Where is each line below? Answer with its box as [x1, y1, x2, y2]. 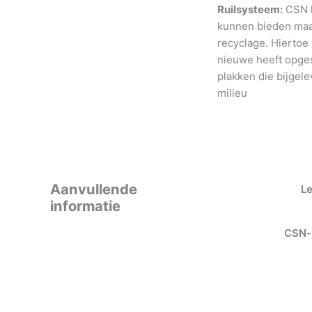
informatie [50, 197, 120, 214]
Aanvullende [50, 180, 137, 198]
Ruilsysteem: [217, 2, 283, 16]
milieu [217, 86, 247, 100]
